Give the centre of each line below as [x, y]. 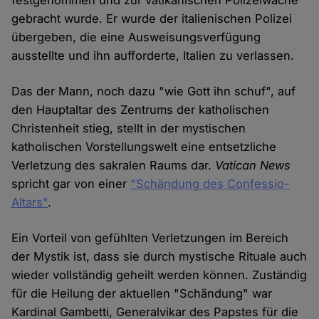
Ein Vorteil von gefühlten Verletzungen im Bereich [150, 238]
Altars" [30, 203]
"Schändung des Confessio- [210, 184]
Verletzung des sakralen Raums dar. [114, 166]
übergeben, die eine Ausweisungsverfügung [136, 37]
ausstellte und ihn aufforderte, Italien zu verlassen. [153, 56]
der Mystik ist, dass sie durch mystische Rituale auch [159, 257]
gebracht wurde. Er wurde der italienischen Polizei [152, 19]
